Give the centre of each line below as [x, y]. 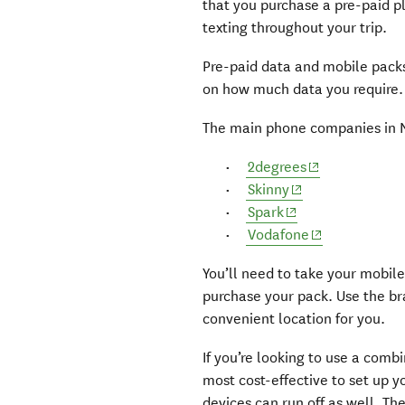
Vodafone [279, 235]
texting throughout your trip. [297, 28]
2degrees [278, 167]
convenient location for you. [295, 319]
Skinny [269, 190]
